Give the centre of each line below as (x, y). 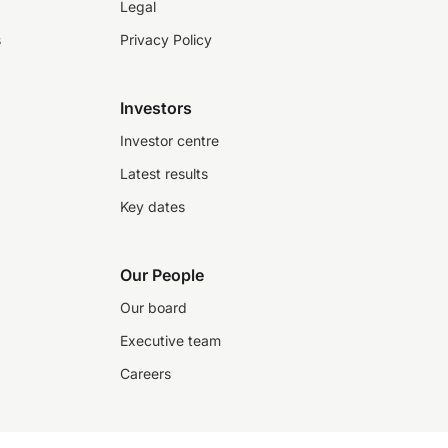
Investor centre (169, 140)
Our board (153, 307)
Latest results (164, 173)
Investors (156, 108)
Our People (162, 275)
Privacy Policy (166, 39)
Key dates (152, 206)
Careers (145, 373)
